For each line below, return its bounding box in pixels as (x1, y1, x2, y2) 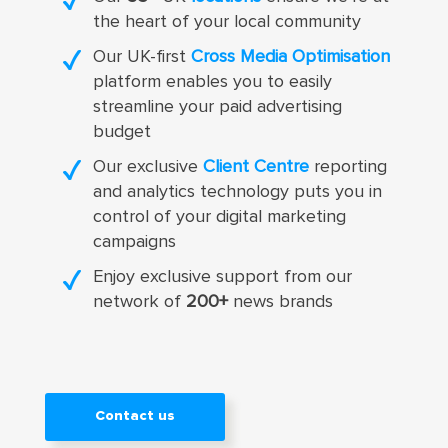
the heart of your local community (92, 12, 361, 31)
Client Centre (202, 157, 309, 176)
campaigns (92, 232, 176, 251)
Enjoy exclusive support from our (92, 267, 352, 286)
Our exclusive (92, 157, 203, 176)
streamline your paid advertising (92, 97, 342, 116)
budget (92, 122, 151, 141)
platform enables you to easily (92, 72, 332, 91)
